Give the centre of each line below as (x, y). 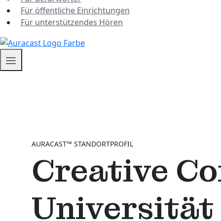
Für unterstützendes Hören (72, 22)
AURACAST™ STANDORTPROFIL (82, 144)
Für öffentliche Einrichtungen (75, 10)
